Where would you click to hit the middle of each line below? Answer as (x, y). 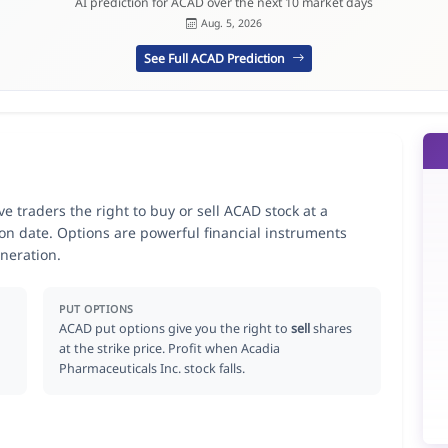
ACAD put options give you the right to (175, 328)
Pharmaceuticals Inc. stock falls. (152, 368)
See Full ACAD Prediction (216, 58)
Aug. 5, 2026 (231, 23)
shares (331, 328)
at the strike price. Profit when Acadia (170, 348)
